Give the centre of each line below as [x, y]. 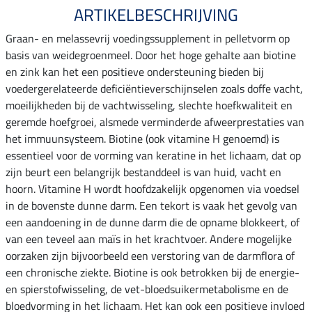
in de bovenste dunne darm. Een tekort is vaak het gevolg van [151, 206]
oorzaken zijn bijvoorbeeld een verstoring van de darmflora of [150, 256]
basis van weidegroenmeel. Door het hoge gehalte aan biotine [151, 55]
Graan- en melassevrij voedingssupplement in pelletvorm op [148, 39]
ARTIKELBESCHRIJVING [156, 15]
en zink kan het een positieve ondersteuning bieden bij [135, 72]
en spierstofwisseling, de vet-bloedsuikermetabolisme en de [147, 289]
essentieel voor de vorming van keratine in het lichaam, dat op [153, 156]
